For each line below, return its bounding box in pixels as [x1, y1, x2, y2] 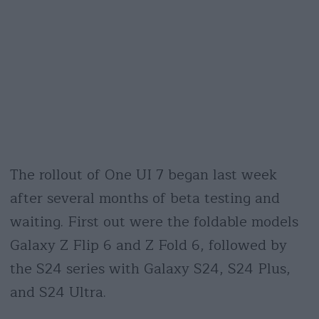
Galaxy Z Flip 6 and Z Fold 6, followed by [9, 233, 287, 257]
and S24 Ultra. [9, 280, 110, 304]
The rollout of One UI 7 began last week [9, 162, 277, 187]
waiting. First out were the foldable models [9, 209, 298, 234]
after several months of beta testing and [9, 186, 280, 210]
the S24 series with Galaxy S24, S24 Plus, [9, 256, 291, 281]
